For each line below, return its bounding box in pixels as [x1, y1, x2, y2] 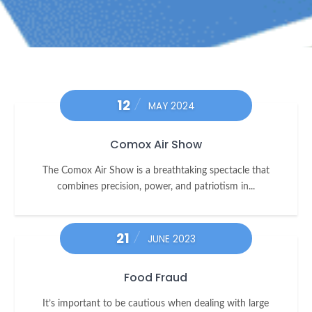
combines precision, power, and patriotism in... [56, 181, 255, 192]
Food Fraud [124, 270, 188, 286]
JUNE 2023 [147, 233, 196, 247]
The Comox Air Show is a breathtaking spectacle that [42, 165, 270, 176]
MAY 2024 [148, 100, 195, 114]
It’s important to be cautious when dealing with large [42, 298, 270, 309]
